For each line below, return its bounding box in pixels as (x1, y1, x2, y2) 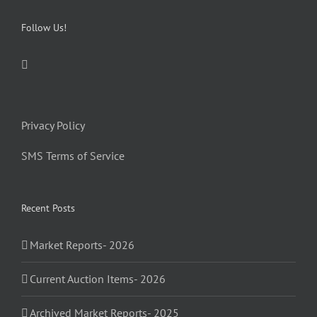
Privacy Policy (21, 118, 85, 133)
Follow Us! (21, 21, 67, 35)
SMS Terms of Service (21, 149, 125, 163)
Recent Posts (21, 202, 75, 215)
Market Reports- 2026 (30, 238, 134, 253)
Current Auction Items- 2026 (30, 272, 166, 287)
